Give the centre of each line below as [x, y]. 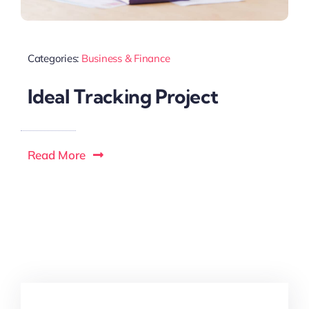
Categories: [54, 59]
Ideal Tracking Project [123, 96]
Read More [56, 154]
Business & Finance [126, 59]
